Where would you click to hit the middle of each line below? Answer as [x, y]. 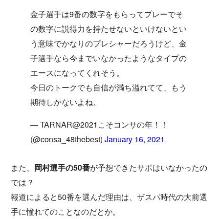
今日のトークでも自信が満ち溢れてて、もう [109, 87]
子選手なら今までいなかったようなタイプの [109, 58]
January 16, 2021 [134, 139]
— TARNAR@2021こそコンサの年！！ [99, 124]
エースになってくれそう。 [77, 72]
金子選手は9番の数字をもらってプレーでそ [107, 14]
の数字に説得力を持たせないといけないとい [109, 28]
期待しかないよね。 [66, 102]
